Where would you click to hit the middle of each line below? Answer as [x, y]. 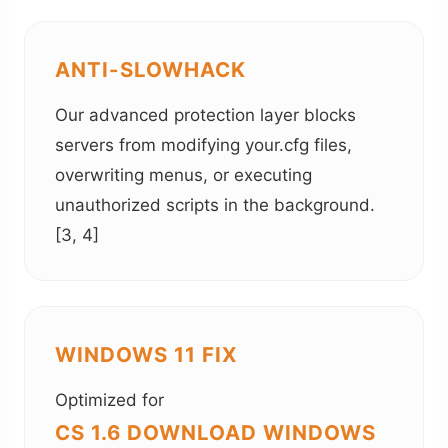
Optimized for [110, 399]
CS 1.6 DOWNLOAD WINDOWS [216, 432]
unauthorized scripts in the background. [215, 204]
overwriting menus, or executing [184, 174]
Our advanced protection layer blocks [206, 114]
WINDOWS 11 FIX [147, 354]
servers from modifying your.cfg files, [204, 144]
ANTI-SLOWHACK [151, 69]
